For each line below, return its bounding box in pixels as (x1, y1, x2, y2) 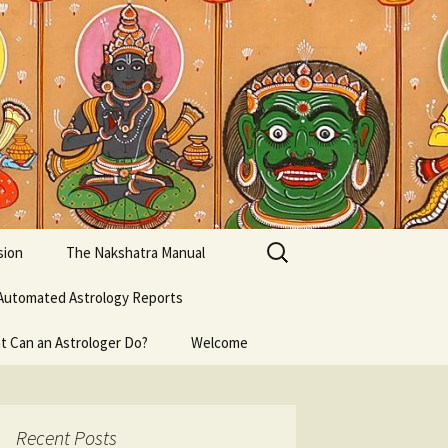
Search (261, 232, 307, 252)
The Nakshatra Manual (66, 243, 205, 262)
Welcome (191, 333, 248, 352)
